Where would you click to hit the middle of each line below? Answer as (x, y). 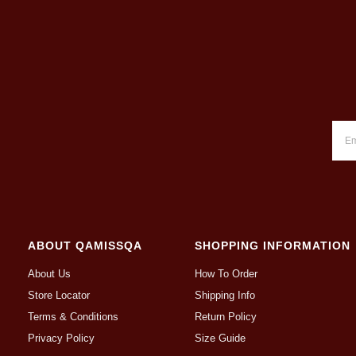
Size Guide (220, 338)
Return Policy (226, 317)
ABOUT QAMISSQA (85, 245)
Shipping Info (225, 295)
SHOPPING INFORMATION (273, 245)
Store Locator (59, 295)
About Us (49, 274)
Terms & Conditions (73, 317)
